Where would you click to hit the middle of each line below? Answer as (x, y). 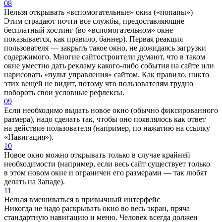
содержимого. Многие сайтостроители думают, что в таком (105, 56)
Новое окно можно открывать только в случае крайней (97, 155)
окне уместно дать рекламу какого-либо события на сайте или (109, 65)
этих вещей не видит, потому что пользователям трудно (99, 83)
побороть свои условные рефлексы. (64, 92)
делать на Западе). (34, 181)
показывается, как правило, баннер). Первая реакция (93, 39)
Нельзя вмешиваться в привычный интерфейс (82, 199)
